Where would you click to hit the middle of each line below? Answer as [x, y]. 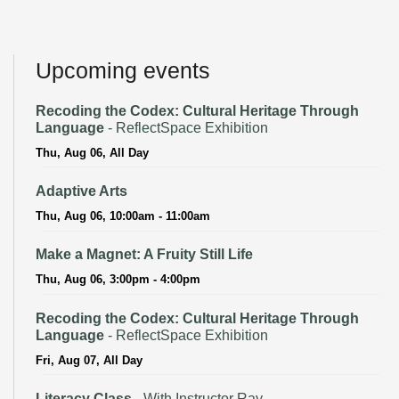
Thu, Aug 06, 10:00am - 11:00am [123, 216]
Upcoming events [123, 71]
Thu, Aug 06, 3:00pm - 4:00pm [118, 280]
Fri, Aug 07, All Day [89, 360]
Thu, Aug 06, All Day [92, 152]
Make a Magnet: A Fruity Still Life [144, 255]
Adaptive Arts [81, 191]
